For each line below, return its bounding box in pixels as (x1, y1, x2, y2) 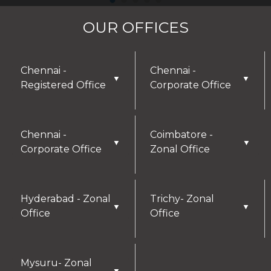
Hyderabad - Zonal (21, 193, 111, 205)
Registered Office (21, 79, 106, 91)
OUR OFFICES (82, 18, 189, 37)
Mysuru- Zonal (21, 257, 92, 269)
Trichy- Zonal (150, 193, 214, 205)
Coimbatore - (150, 129, 213, 141)
